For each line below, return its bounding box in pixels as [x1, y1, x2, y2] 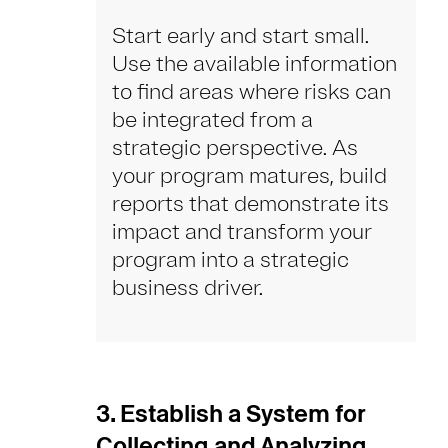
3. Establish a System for [96, 397, 365, 431]
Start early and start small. [112, 22, 369, 51]
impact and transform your [112, 218, 372, 247]
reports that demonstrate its [112, 190, 389, 219]
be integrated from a [112, 106, 313, 135]
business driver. [112, 274, 263, 303]
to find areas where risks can [112, 78, 391, 107]
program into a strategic [112, 246, 349, 275]
